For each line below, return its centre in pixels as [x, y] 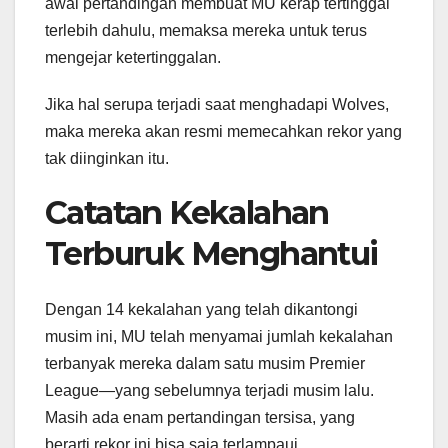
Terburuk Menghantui [211, 253]
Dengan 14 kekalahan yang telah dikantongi [201, 309]
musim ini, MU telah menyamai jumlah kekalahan [219, 336]
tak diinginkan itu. [107, 158]
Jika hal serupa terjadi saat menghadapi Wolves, [217, 104]
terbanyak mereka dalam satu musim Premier [205, 363]
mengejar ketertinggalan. [133, 57]
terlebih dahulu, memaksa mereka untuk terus [206, 30]
